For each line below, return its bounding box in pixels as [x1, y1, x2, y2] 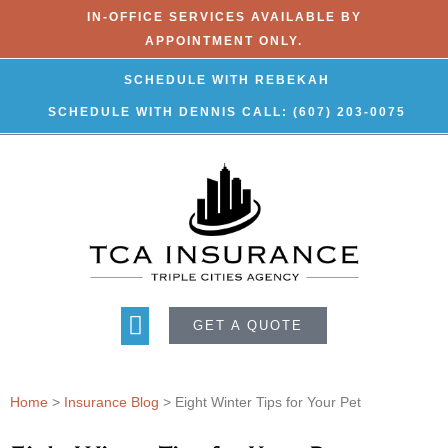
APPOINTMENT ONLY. [145, 34, 303, 48]
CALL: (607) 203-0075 [241, 105, 406, 119]
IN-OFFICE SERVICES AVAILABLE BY [86, 10, 362, 24]
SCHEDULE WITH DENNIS [47, 105, 237, 119]
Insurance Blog [64, 394, 159, 410]
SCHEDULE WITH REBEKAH [123, 73, 330, 87]
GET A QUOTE [192, 318, 303, 334]
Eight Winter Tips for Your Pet [175, 394, 361, 410]
